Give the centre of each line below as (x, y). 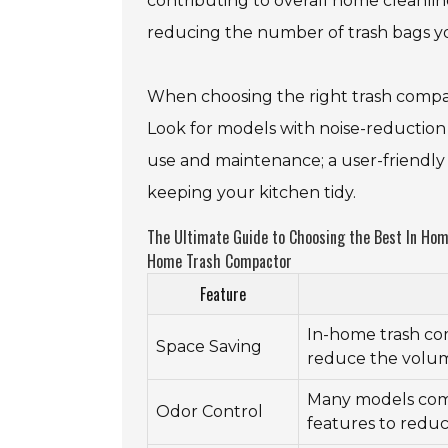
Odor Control (209, 412)
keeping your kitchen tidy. (251, 193)
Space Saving (209, 347)
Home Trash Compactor (219, 261)
